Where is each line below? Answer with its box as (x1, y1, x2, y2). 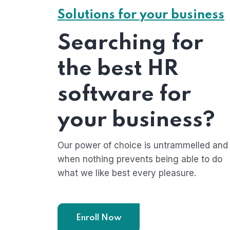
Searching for (57, 32, 203, 54)
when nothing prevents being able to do (57, 154, 222, 164)
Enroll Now (75, 214, 122, 222)
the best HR (57, 58, 178, 80)
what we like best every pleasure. (57, 168, 196, 178)
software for (57, 84, 191, 106)
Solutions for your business (57, 9, 224, 22)
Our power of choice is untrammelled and (57, 140, 228, 150)
